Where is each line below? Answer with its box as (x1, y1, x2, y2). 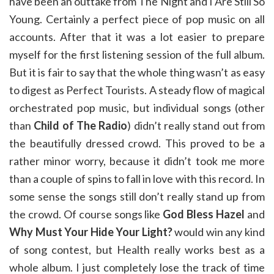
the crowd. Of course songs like (9, 207, 163, 221)
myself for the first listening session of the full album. (9, 48, 265, 61)
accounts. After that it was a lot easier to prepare (9, 30, 265, 43)
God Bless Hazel (163, 207, 245, 221)
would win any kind (172, 225, 265, 239)
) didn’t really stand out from (127, 119, 265, 132)
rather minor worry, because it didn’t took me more (9, 154, 265, 168)
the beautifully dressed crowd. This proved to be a (9, 136, 265, 150)
